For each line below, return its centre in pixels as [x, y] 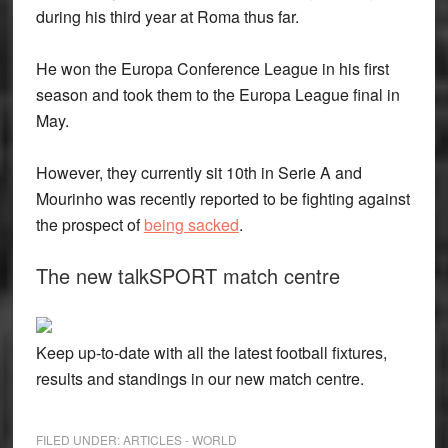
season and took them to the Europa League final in [217, 94]
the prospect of [89, 224]
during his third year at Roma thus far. [167, 16]
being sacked [191, 224]
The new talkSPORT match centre [187, 275]
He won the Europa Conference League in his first [212, 68]
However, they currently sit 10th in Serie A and [198, 172]
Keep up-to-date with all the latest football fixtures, [211, 352]
